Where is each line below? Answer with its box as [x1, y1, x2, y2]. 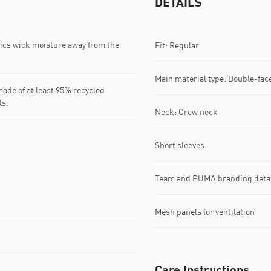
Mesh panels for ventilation [155, 206, 255, 217]
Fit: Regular [155, 39, 199, 50]
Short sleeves [155, 139, 204, 150]
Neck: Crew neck [155, 106, 218, 117]
